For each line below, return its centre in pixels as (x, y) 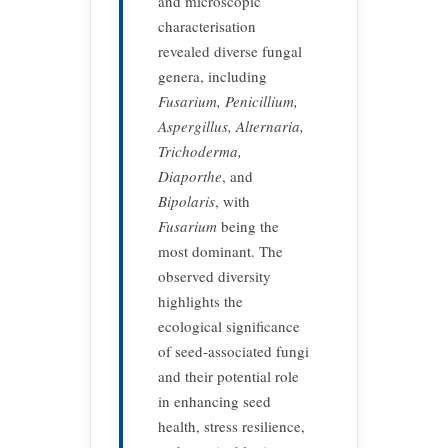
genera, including (212, 76)
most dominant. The (220, 251)
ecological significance (229, 326)
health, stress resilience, (231, 426)
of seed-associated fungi (233, 351)
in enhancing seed (214, 401)
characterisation (207, 26)
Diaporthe (190, 176)
